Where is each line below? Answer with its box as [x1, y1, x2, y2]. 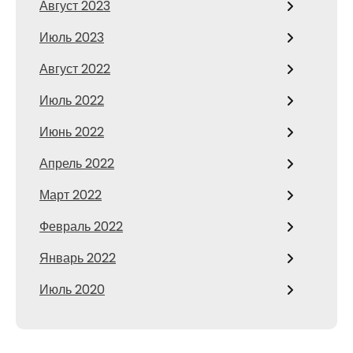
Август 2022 [39, 60, 110, 78]
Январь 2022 [39, 249, 116, 267]
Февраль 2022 [39, 217, 123, 236]
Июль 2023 [39, 28, 104, 46]
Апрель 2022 [39, 154, 114, 173]
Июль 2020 [39, 281, 105, 299]
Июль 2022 [39, 91, 104, 110]
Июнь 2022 [39, 123, 104, 141]
